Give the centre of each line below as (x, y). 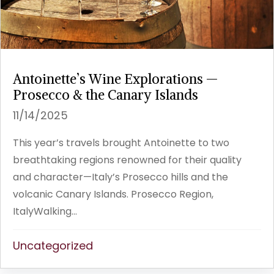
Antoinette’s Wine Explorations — (116, 79)
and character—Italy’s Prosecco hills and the (120, 177)
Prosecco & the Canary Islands (106, 95)
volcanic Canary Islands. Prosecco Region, (113, 194)
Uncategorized (53, 246)
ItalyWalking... (45, 212)
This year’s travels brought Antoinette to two (121, 143)
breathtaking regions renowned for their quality (127, 160)
